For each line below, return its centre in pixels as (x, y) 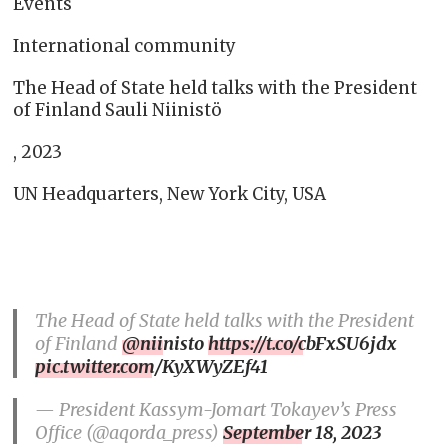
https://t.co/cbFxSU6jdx (303, 344)
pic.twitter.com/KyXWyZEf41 (152, 367)
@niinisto (163, 344)
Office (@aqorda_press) (129, 433)
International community (125, 46)
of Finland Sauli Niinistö (118, 110)
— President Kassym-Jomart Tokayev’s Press (216, 410)
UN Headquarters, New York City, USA (170, 194)
